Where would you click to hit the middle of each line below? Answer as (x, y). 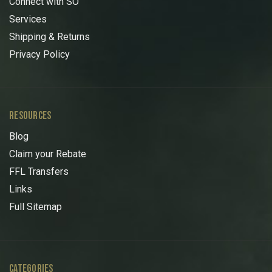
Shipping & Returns (49, 36)
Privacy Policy (39, 54)
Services (28, 19)
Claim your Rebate (48, 154)
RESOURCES (30, 116)
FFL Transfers (39, 172)
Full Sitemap (36, 207)
